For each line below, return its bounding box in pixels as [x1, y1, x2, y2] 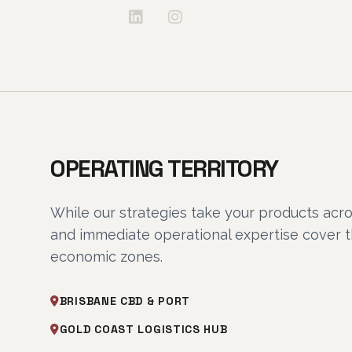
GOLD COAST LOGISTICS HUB [59, 322, 228, 336]
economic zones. [50, 248, 163, 265]
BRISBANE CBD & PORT [59, 294, 191, 308]
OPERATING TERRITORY [50, 153, 278, 184]
